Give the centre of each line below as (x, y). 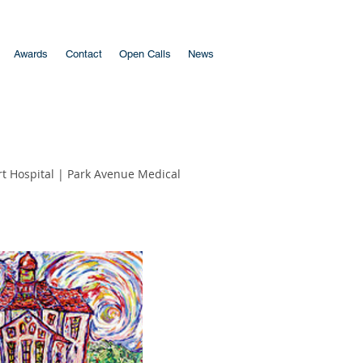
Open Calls (145, 54)
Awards (31, 54)
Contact (83, 54)
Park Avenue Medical (122, 174)
